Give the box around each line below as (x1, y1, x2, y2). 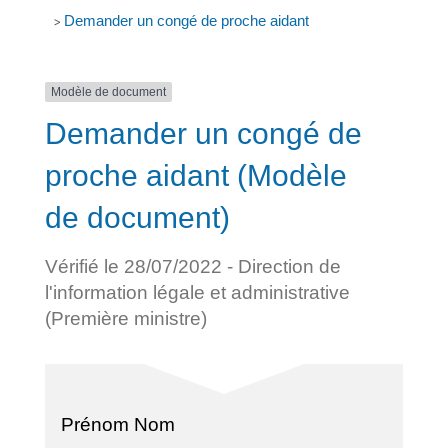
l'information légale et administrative (44, 281, 350, 303)
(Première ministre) (44, 307, 207, 329)
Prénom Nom (60, 413, 175, 435)
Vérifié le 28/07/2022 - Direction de (44, 255, 341, 277)
